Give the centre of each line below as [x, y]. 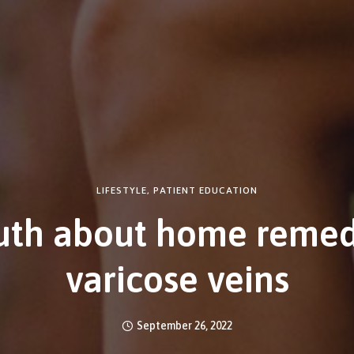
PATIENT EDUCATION [205, 191]
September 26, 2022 [185, 326]
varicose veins [177, 280]
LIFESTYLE [122, 191]
